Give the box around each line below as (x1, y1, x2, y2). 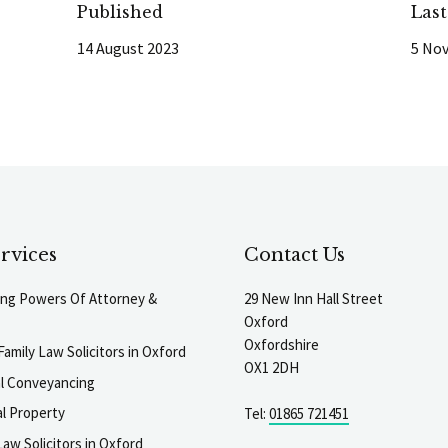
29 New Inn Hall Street (244, 288, 383, 308)
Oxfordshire (244, 334, 319, 354)
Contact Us (244, 243, 345, 266)
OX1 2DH (244, 357, 299, 377)
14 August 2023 (77, 37, 180, 58)
